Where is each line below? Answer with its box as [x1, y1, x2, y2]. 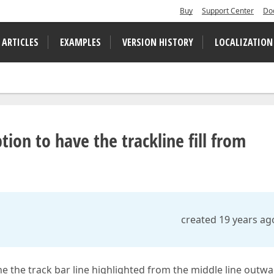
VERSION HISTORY [122, 35, 193, 49]
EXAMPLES [60, 35, 101, 49]
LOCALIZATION [215, 35, 273, 49]
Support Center [202, 6, 254, 16]
